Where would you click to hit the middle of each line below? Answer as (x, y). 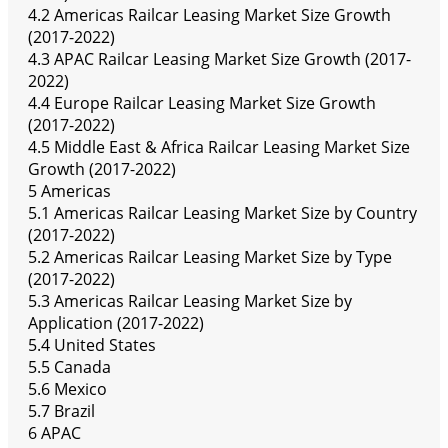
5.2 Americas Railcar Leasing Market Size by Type (210, 257)
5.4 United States (92, 345)
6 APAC (54, 433)
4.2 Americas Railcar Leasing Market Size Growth (209, 15)
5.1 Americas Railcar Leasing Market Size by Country (222, 213)
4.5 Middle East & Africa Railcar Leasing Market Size (219, 147)
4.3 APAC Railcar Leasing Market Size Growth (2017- (219, 59)
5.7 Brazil (61, 411)
